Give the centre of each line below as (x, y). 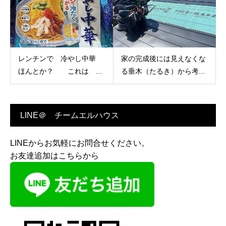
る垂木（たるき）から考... (163, 71)
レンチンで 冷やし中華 (61, 58)
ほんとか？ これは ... (60, 71)
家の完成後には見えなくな (163, 58)
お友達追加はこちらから (59, 155)
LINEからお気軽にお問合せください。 (80, 143)
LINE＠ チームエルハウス (70, 115)
